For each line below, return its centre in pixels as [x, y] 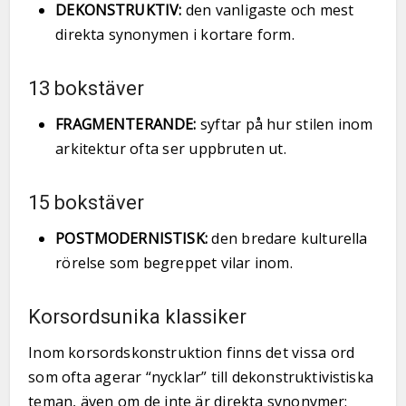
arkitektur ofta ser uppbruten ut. [171, 149]
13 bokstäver [87, 88]
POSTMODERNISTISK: [131, 238]
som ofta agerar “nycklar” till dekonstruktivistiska [201, 377]
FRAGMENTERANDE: [126, 124]
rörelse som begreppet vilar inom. [174, 263]
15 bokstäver [87, 203]
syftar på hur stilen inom [285, 124]
